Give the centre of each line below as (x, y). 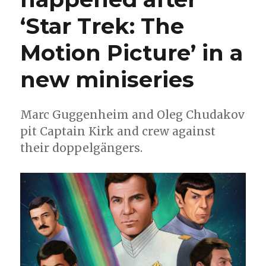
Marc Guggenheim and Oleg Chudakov (133, 115)
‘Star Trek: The (102, 26)
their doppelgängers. (82, 148)
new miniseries (107, 80)
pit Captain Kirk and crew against (118, 132)
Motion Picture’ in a (132, 53)
